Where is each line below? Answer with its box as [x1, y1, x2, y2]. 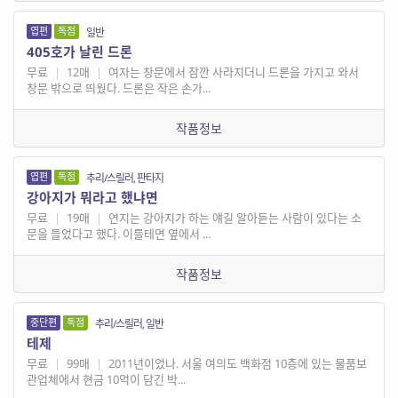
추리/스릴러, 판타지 [86, 171, 163, 187]
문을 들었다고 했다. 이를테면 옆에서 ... [27, 226, 211, 243]
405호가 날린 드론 [27, 43, 132, 61]
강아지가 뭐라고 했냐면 [27, 188, 158, 207]
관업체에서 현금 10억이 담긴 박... [27, 371, 186, 388]
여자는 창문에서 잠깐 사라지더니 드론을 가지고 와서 [105, 64, 359, 81]
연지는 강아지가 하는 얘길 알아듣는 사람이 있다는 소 [105, 210, 362, 227]
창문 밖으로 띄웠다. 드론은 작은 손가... [27, 80, 211, 97]
